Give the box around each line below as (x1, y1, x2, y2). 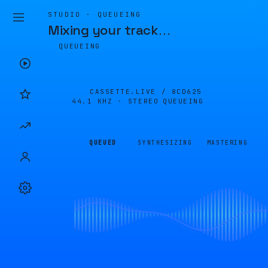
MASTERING (206, 139, 248, 147)
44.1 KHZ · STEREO (72, 97, 159, 105)
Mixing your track (48, 22, 158, 38)
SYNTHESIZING (138, 139, 193, 147)
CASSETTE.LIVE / (90, 87, 172, 96)
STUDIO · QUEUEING (48, 10, 142, 19)
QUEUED (89, 139, 117, 147)
